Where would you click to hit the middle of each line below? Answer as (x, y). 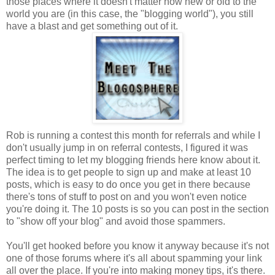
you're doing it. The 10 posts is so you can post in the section (137, 209)
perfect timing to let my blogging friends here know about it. (133, 160)
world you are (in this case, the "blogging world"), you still (130, 14)
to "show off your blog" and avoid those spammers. (116, 221)
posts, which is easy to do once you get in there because (128, 184)
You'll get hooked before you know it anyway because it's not (137, 246)
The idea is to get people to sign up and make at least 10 (129, 172)
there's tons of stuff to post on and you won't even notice (126, 196)
